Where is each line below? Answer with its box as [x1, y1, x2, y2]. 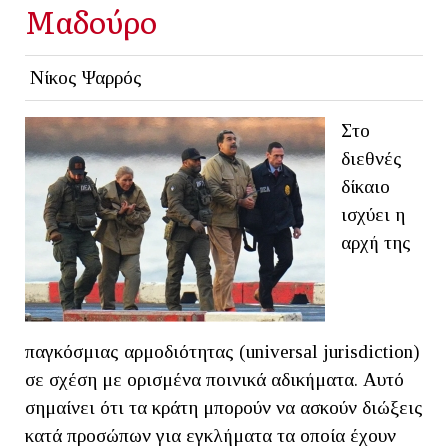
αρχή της [341, 231, 411, 253]
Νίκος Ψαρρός [29, 66, 142, 88]
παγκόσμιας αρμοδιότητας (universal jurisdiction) [25, 340, 420, 362]
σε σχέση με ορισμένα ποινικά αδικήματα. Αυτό [25, 368, 404, 390]
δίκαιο [341, 175, 390, 197]
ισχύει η [341, 203, 405, 225]
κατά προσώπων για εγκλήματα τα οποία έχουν [25, 424, 396, 446]
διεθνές [341, 147, 402, 169]
